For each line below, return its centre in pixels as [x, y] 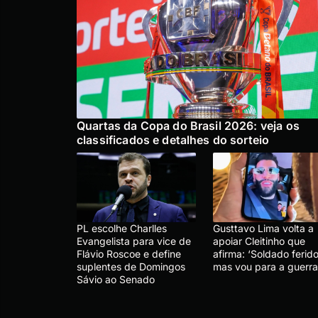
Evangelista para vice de [134, 241]
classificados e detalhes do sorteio [173, 140]
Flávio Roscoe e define [129, 254]
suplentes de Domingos [131, 267]
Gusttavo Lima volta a [263, 229]
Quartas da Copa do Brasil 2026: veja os [188, 126]
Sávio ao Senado [116, 280]
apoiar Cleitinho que [259, 241]
